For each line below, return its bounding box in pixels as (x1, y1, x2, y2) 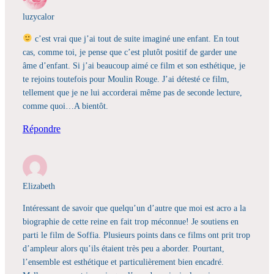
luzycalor (22, 11, 54, 21)
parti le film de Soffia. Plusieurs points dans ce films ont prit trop (22, 230, 250, 240)
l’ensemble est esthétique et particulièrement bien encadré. (22, 257, 224, 267)
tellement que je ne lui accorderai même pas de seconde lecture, (22, 87, 242, 97)
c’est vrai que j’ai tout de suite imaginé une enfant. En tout (32, 33, 240, 43)
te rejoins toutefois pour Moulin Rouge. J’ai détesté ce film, (22, 73, 229, 84)
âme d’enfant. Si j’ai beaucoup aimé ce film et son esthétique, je (22, 60, 245, 70)
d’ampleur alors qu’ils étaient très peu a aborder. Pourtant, (22, 243, 224, 254)
